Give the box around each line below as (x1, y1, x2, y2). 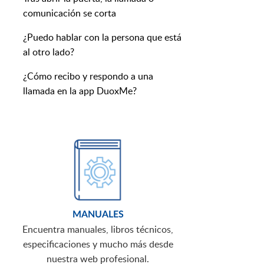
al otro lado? (23, 45, 74, 59)
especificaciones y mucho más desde (22, 237, 173, 251)
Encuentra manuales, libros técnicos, (22, 223, 173, 236)
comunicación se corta (23, 6, 116, 20)
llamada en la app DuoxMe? (23, 84, 137, 98)
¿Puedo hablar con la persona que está (23, 31, 181, 44)
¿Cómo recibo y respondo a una (23, 70, 153, 83)
